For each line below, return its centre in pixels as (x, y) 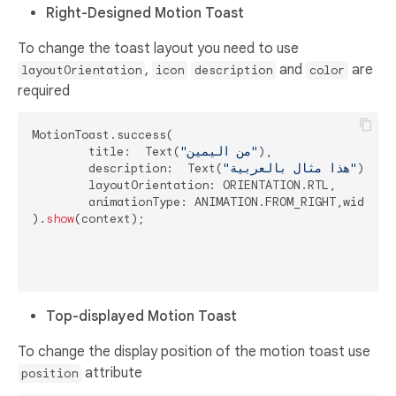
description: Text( (156, 168)
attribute (112, 373)
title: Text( (134, 151)
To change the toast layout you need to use (158, 48)
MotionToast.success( (103, 134)
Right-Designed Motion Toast (145, 13)
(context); (110, 218)
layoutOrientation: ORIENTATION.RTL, (60, 185)
